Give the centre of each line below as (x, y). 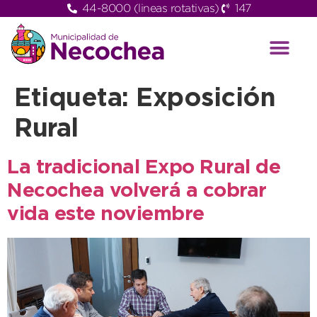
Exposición (206, 99)
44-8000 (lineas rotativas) (150, 8)
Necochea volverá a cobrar (137, 191)
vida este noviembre (106, 215)
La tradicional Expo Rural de (144, 168)
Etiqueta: (75, 99)
